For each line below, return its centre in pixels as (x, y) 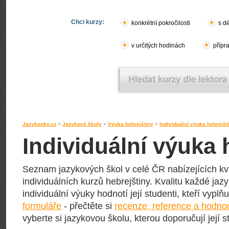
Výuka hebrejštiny (131, 124)
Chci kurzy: (88, 22)
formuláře (42, 206)
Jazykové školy (82, 124)
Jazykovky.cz (39, 124)
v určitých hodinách (158, 45)
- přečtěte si (88, 206)
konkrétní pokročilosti (161, 23)
